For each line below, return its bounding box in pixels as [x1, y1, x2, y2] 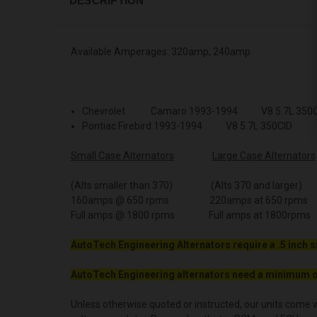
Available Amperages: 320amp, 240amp [71, 45, 250, 57]
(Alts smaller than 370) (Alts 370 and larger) [71, 179, 302, 191]
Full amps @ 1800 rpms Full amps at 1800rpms [71, 209, 311, 221]
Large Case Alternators [212, 149, 316, 161]
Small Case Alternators [71, 149, 174, 161]
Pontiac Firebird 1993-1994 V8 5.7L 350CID [82, 120, 293, 132]
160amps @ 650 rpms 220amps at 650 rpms [71, 194, 308, 206]
